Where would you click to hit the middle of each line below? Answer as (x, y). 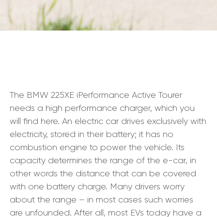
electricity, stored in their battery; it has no (92, 134)
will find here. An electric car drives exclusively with (108, 121)
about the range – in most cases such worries (101, 200)
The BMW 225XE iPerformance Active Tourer (96, 95)
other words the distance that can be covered (103, 174)
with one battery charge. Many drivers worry (97, 187)
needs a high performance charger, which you (102, 108)
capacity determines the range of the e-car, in (103, 161)
